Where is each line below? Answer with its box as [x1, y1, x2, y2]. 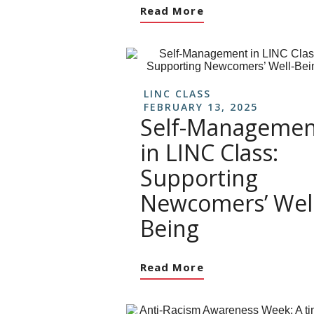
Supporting [140, 163, 258, 193]
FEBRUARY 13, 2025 [144, 100, 258, 114]
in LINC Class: [140, 137, 278, 168]
